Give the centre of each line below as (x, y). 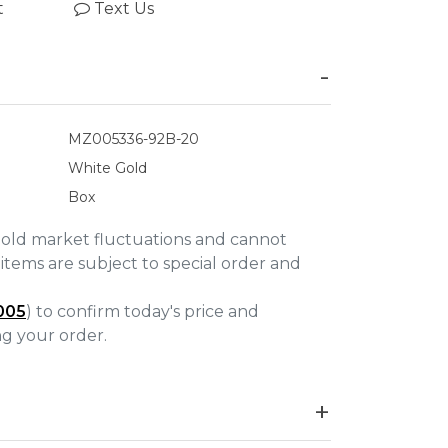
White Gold (107, 168)
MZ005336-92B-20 (133, 139)
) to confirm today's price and (142, 311)
